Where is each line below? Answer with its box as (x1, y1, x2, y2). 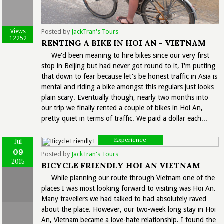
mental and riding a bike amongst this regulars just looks (41, 82, 214, 91)
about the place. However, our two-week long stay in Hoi (41, 205, 216, 213)
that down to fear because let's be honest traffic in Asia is (41, 72, 217, 80)
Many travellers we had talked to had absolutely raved (41, 194, 206, 203)
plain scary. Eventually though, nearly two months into (41, 93, 208, 101)
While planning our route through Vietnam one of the (51, 173, 215, 182)
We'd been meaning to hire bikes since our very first (51, 51, 209, 59)
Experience (114, 135, 146, 143)
